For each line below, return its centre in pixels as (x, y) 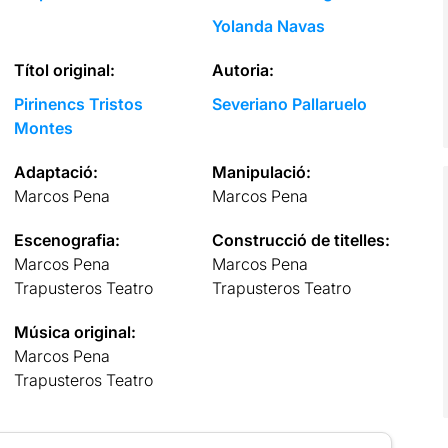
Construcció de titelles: (301, 239)
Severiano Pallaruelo (290, 103)
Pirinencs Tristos (78, 103)
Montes (43, 127)
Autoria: (243, 69)
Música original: (74, 331)
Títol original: (64, 69)
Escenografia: (66, 239)
